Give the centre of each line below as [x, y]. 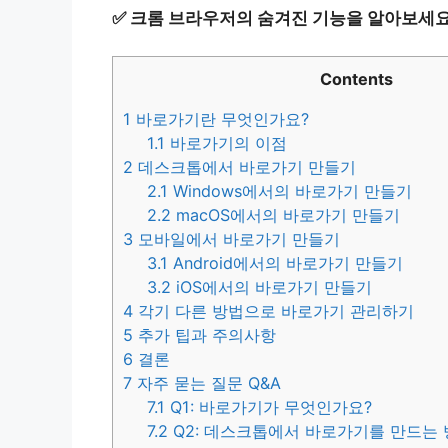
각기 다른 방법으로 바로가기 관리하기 [273, 311]
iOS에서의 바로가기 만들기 [272, 287]
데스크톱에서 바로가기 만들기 [244, 167]
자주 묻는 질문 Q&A [206, 383]
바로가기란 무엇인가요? [220, 119]
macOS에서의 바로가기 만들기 [286, 215]
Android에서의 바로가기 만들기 [286, 263]
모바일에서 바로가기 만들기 [236, 239]
